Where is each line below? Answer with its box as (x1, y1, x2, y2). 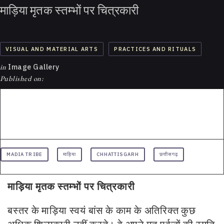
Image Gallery (6, 62, 59, 72)
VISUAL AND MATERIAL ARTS (5, 45, 98, 52)
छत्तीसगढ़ (159, 151, 178, 158)
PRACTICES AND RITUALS (114, 45, 196, 52)
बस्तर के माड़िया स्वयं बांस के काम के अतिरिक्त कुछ (7, 204, 196, 217)
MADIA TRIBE (6, 151, 42, 158)
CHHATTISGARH (96, 151, 139, 158)
